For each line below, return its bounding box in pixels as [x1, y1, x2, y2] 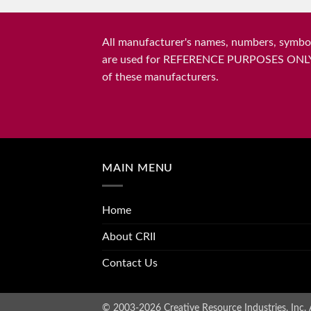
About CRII [102, 230, 155, 242]
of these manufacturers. [102, 72, 219, 83]
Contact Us [102, 257, 158, 269]
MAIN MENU [102, 162, 174, 174]
